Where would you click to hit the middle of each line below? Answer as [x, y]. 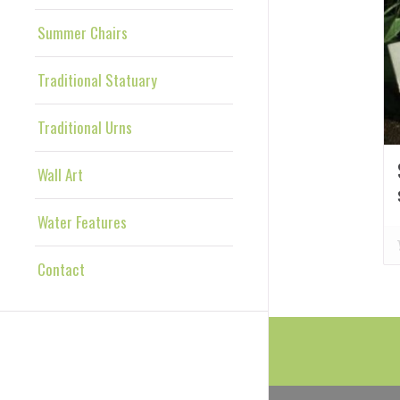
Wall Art [60, 174]
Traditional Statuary [97, 79]
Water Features [82, 221]
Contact [61, 269]
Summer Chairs [83, 32]
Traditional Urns [85, 127]
